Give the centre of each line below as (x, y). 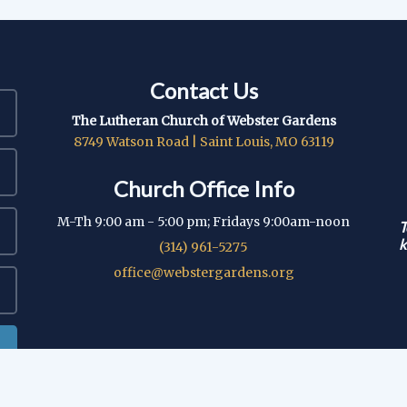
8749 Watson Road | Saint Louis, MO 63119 (203, 141)
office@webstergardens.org (203, 272)
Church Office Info (203, 188)
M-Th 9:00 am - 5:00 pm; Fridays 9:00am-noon (203, 221)
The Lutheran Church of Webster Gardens (203, 120)
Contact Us (203, 90)
